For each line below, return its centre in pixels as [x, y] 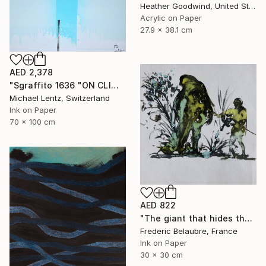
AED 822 [158, 205]
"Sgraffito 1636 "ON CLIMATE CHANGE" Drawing [115, 85]
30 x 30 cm [161, 254]
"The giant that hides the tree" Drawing [248, 218]
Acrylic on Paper [171, 18]
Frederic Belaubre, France [189, 231]
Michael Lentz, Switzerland [60, 98]
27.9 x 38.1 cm [166, 30]
